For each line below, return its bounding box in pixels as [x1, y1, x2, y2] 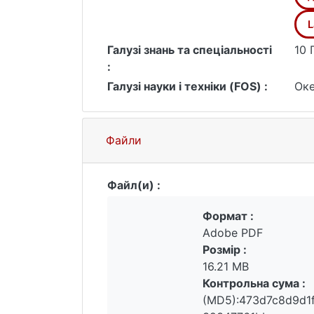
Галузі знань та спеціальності [107, 43, 272, 57]
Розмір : [203, 243, 247, 257]
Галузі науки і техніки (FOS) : [107, 79, 268, 93]
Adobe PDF [203, 226, 263, 240]
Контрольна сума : [203, 276, 306, 290]
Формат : [203, 209, 254, 223]
